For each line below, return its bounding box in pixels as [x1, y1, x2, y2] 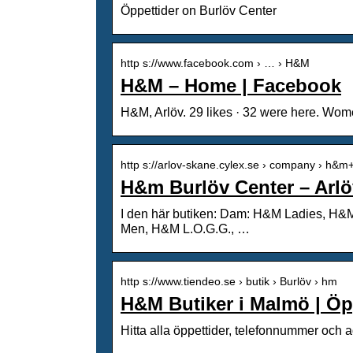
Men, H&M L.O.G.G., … [121, 221, 250, 236]
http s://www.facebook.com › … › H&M [121, 56, 310, 69]
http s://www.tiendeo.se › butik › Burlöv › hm [121, 274, 337, 288]
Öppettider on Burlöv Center [121, 3, 277, 17]
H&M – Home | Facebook [121, 74, 341, 96]
